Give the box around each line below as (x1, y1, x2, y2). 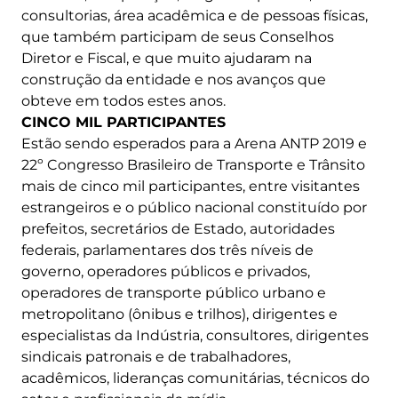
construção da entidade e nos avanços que (21, 71, 326, 89)
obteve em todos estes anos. (21, 92, 226, 110)
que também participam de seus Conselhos (21, 28, 334, 46)
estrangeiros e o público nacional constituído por (21, 199, 367, 217)
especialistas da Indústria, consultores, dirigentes (21, 327, 369, 345)
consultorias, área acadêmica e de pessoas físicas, (21, 7, 368, 25)
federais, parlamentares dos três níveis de (21, 242, 314, 259)
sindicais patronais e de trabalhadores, (21, 348, 291, 366)
